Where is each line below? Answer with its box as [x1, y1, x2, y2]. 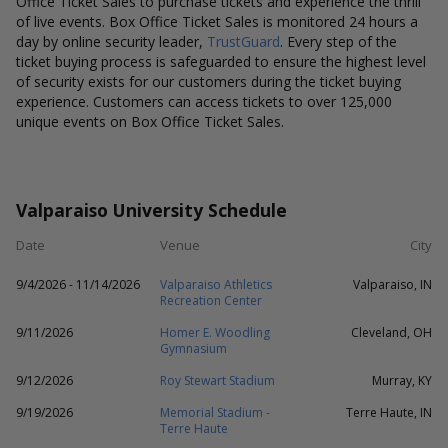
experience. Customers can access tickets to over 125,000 [16, 92, 392, 111]
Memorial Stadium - [160, 404, 270, 421]
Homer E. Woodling [160, 324, 270, 341]
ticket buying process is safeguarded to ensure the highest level [16, 52, 426, 71]
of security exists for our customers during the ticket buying [16, 72, 401, 91]
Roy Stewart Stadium [160, 372, 275, 389]
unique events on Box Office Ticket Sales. [16, 112, 284, 131]
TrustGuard [207, 32, 280, 51]
